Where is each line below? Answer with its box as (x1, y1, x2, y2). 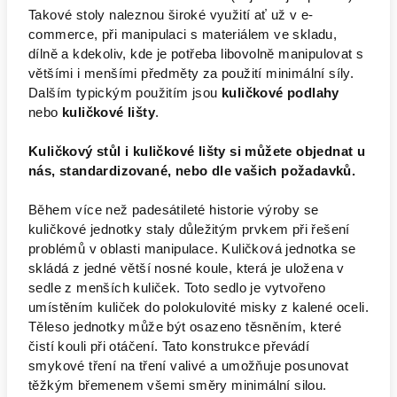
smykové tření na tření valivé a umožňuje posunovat (28, 359, 348, 373)
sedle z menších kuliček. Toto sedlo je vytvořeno (28, 281, 326, 295)
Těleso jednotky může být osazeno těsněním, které (28, 320, 342, 334)
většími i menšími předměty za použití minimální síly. (28, 66, 354, 81)
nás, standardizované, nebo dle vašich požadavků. (28, 164, 356, 178)
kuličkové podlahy (217, 86, 339, 100)
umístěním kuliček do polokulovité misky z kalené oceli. (28, 300, 369, 315)
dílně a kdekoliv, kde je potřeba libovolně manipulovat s (28, 47, 364, 61)
